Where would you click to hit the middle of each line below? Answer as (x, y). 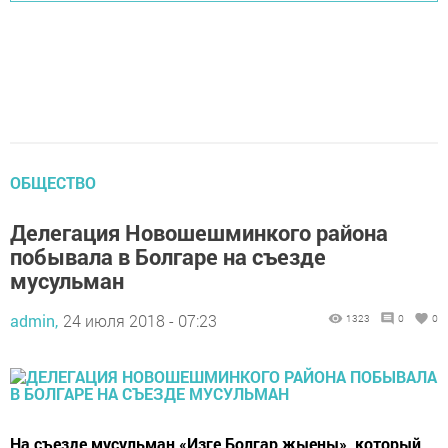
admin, (34, 320)
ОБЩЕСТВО (53, 182)
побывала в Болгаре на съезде (168, 256)
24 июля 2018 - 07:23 (140, 320)
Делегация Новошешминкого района (199, 232)
